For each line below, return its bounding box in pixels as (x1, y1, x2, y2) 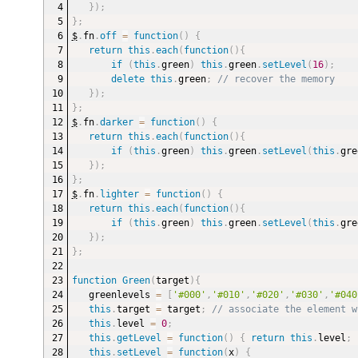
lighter (99, 188, 139, 200)
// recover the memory (217, 73, 335, 85)
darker (99, 116, 133, 128)
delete (110, 73, 145, 85)
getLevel (116, 332, 161, 344)
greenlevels (88, 288, 156, 300)
